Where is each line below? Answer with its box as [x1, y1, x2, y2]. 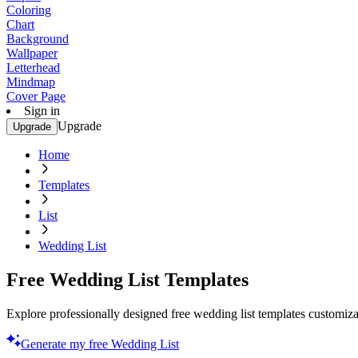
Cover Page [6, 89, 66, 103]
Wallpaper [6, 46, 58, 60]
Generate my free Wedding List [21, 336, 179, 351]
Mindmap [6, 75, 55, 89]
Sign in [24, 104, 60, 117]
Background [6, 32, 69, 46]
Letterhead [6, 61, 60, 74]
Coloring [6, 3, 51, 17]
